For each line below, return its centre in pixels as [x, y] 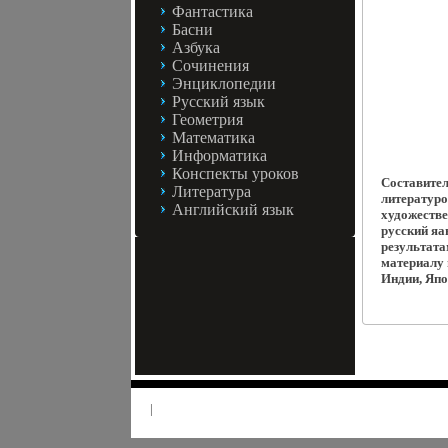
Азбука [196, 47]
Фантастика [212, 11]
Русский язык [218, 101]
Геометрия [207, 119]
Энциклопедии [224, 83]
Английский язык [233, 209]
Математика [213, 137]
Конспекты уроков [235, 173]
